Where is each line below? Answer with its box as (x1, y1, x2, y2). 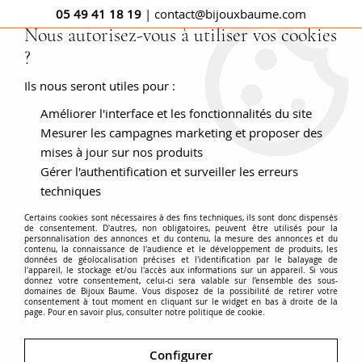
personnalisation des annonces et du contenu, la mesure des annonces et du (24, 234, 338, 244)
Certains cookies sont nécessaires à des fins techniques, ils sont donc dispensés (24, 213, 338, 223)
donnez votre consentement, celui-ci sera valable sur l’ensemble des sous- (24, 276, 338, 286)
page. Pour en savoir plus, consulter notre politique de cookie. (24, 307, 265, 318)
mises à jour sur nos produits (40, 144, 203, 160)
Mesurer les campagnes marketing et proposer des (40, 124, 322, 141)
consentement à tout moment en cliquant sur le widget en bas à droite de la (24, 297, 338, 307)
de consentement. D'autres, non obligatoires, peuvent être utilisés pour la (24, 223, 338, 234)
